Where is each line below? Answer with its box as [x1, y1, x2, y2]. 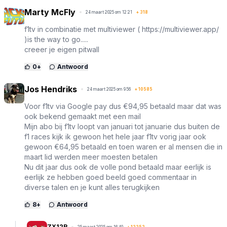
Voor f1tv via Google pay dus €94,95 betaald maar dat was [24, 102, 221, 111]
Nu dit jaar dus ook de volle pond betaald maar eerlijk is [24, 163, 211, 172]
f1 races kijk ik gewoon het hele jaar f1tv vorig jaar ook [24, 132, 206, 141]
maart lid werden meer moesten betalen [24, 153, 158, 162]
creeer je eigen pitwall [24, 45, 99, 54]
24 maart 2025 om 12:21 [86, 10, 132, 15]
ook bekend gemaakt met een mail [24, 112, 141, 121]
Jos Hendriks [24, 84, 77, 95]
